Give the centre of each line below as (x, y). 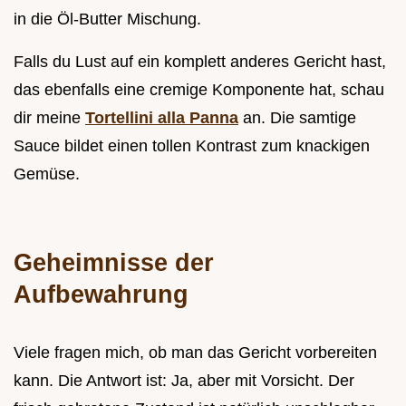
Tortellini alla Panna (162, 117)
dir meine (49, 117)
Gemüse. (47, 174)
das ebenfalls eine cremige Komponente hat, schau (199, 89)
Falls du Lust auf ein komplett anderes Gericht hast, (200, 61)
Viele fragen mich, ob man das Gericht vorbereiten (195, 352)
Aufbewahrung (101, 294)
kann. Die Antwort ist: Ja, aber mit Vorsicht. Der (184, 380)
